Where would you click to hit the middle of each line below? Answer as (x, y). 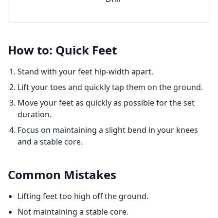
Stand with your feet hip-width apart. (85, 72)
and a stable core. (50, 142)
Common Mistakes (62, 174)
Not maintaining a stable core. (73, 212)
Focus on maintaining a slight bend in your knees (108, 130)
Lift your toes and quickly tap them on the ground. (110, 87)
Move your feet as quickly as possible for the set (106, 103)
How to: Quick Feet (62, 50)
